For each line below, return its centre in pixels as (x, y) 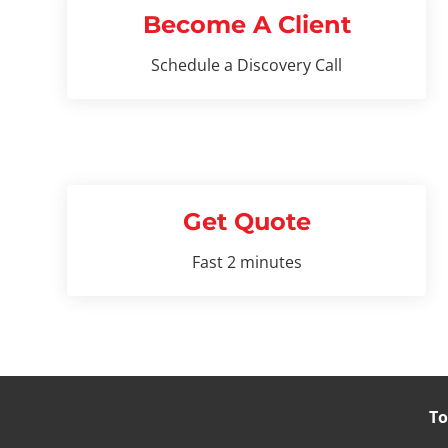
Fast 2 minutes (246, 261)
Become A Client (246, 24)
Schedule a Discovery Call (247, 64)
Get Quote (246, 221)
